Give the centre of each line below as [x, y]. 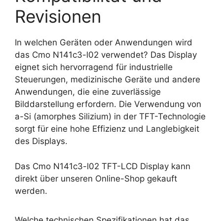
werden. [31, 191]
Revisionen [58, 16]
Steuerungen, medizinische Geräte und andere [108, 79]
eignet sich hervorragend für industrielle [94, 67]
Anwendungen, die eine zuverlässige [88, 92]
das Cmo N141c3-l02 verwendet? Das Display [106, 55]
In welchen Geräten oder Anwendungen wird [104, 42]
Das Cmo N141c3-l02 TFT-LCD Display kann [103, 166]
